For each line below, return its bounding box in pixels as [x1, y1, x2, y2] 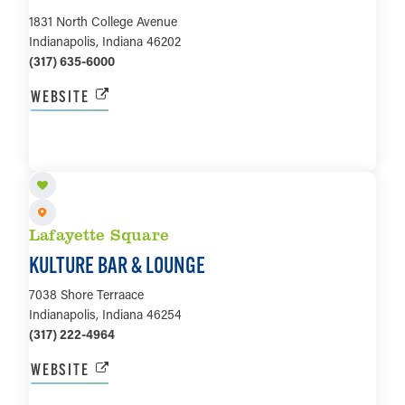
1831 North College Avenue [29, 12, 177, 30]
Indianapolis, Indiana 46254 [29, 306, 182, 324]
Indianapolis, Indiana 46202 [29, 32, 181, 50]
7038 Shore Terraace [29, 286, 144, 304]
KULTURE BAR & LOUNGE [29, 251, 205, 279]
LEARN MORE [160, 143, 245, 165]
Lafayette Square [29, 222, 169, 245]
